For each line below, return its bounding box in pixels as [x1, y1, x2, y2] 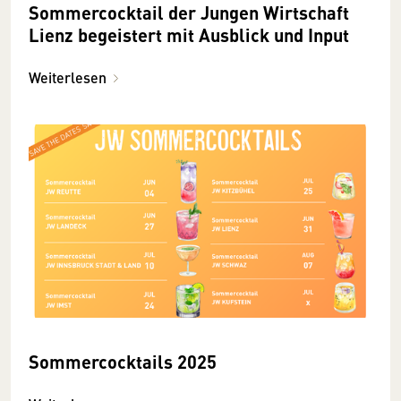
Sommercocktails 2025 [29, 347, 217, 374]
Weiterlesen [29, 67, 107, 89]
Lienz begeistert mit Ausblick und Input [29, 21, 349, 48]
